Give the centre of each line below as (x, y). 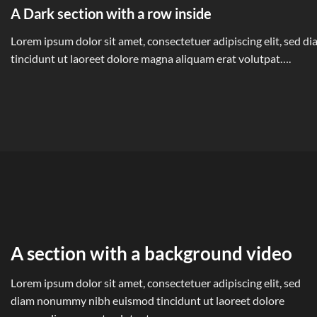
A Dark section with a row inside (111, 13)
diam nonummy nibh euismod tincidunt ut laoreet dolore (148, 301)
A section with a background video (151, 253)
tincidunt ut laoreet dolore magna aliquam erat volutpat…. (151, 58)
